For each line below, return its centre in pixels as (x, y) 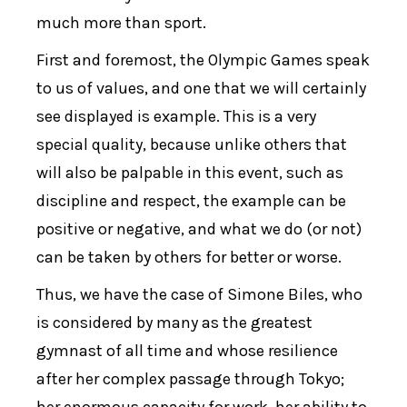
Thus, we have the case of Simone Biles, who (200, 295)
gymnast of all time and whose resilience (188, 351)
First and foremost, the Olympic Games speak (203, 60)
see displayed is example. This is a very (177, 117)
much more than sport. (122, 23)
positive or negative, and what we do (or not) (199, 229)
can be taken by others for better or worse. (189, 258)
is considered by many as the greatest (175, 323)
